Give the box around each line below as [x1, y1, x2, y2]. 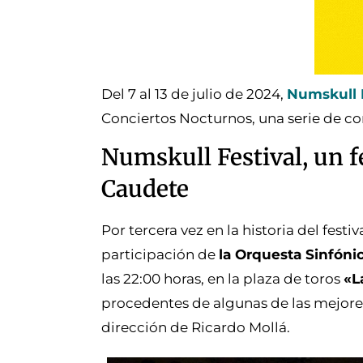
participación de [101, 246, 219, 263]
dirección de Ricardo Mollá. [101, 319, 290, 336]
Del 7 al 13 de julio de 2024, [101, 85, 287, 102]
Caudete [101, 174, 189, 204]
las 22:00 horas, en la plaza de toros [101, 271, 344, 288]
